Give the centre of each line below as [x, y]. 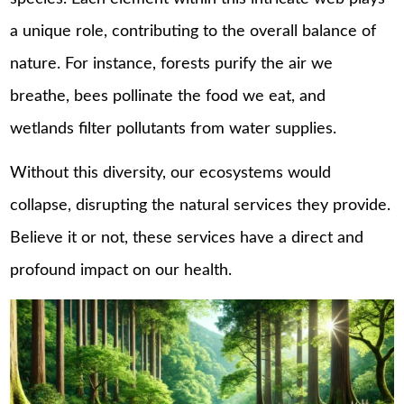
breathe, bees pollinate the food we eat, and [168, 96]
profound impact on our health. [121, 271]
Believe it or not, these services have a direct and [187, 239]
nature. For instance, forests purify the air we [172, 64]
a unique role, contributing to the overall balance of [193, 31]
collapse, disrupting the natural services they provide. [201, 206]
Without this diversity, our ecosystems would [171, 174]
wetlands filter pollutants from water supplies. [174, 129]
